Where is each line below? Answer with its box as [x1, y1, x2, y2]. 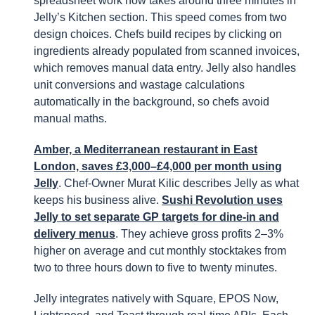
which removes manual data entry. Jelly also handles [34, 61, 296, 74]
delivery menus [34, 227, 115, 240]
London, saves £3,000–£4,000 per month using [34, 160, 282, 172]
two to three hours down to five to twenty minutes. [34, 261, 277, 274]
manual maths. [34, 112, 107, 124]
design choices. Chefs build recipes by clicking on [34, 27, 282, 40]
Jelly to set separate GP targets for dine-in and [34, 210, 279, 223]
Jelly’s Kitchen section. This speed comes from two [34, 11, 287, 23]
